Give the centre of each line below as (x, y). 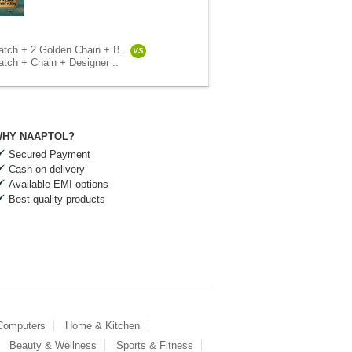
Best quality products (57, 199)
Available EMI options (59, 184)
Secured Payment (49, 154)
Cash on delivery (47, 169)
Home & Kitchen (103, 326)
